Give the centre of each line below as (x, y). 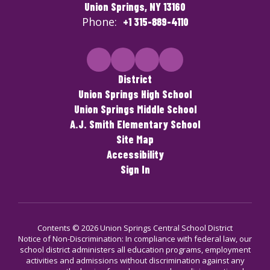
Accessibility (135, 154)
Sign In (135, 169)
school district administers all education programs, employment (135, 250)
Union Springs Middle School (135, 109)
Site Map (135, 139)
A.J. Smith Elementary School (135, 124)
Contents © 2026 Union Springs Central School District (135, 228)
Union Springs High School (135, 94)
